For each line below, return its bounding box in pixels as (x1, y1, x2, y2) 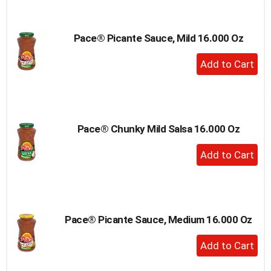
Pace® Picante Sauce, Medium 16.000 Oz (65, 213, 252, 226)
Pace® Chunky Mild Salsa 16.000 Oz (77, 122, 240, 135)
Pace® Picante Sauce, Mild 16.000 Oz (73, 31, 244, 44)
